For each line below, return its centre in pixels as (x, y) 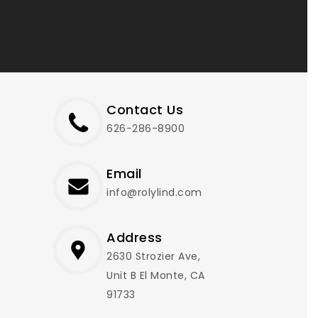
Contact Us (145, 110)
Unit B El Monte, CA (156, 276)
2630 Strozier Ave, (153, 257)
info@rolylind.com (154, 193)
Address (135, 238)
